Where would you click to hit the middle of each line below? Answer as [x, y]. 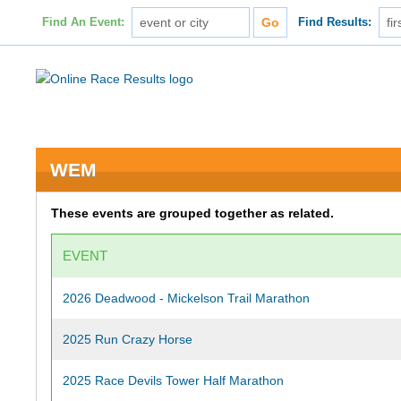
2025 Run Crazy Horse [128, 339]
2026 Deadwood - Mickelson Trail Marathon [187, 298]
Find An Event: [83, 22]
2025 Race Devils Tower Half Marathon [174, 380]
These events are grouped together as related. [193, 213]
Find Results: [335, 22]
